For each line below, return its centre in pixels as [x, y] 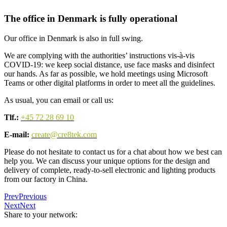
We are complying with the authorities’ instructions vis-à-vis [99, 55]
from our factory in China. [46, 179]
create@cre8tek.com [64, 134]
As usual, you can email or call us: [59, 100]
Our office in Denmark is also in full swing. [73, 38]
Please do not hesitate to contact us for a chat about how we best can [113, 152]
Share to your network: [41, 214]
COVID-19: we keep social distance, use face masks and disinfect [109, 64]
